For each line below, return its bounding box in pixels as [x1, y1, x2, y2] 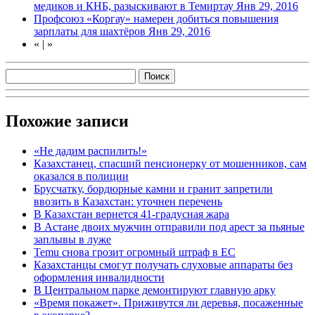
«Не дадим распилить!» [34, 144, 147, 157]
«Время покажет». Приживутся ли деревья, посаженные [34, 296, 303, 309]
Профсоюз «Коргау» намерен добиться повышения [34, 12, 278, 25]
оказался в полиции [34, 169, 129, 182]
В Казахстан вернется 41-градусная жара [34, 207, 229, 220]
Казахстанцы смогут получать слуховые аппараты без [34, 258, 292, 271]
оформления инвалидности [34, 271, 165, 283]
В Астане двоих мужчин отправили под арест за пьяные [34, 220, 304, 233]
